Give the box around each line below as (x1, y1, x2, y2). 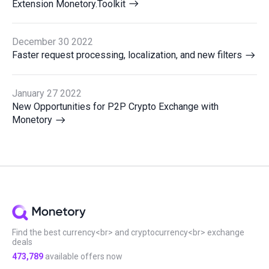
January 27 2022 (12, 88, 82, 100)
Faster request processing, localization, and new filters (12, 49, 244, 61)
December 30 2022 (12, 36, 93, 48)
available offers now (43, 251, 122, 261)
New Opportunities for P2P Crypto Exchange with (12, 101, 219, 113)
